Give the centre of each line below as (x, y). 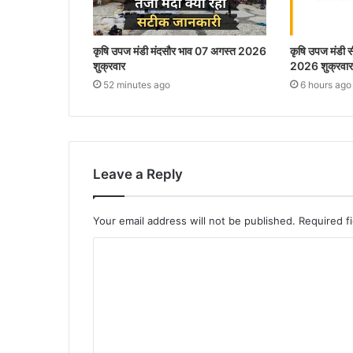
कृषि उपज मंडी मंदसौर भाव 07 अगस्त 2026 (180, 50)
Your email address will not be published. (194, 220)
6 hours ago (325, 84)
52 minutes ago (137, 84)
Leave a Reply (138, 174)
